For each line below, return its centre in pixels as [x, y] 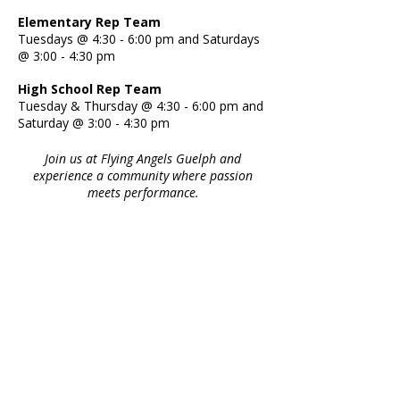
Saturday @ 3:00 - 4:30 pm [96, 123]
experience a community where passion [143, 175]
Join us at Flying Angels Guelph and [143, 158]
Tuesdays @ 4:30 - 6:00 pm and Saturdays [139, 39]
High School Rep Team [90, 89]
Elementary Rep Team [89, 22]
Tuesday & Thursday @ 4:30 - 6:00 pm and [141, 106]
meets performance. [143, 192]
